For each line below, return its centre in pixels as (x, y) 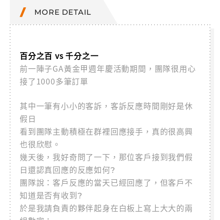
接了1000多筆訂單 (54, 81)
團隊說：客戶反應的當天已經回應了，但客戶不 (106, 183)
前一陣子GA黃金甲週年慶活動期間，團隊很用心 (108, 68)
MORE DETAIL (63, 12)
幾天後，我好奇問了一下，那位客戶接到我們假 (106, 157)
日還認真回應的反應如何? (68, 170)
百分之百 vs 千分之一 (59, 55)
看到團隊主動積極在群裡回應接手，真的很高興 (106, 132)
